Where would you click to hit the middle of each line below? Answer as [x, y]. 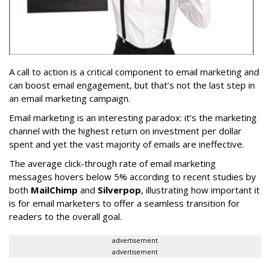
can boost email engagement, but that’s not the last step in [132, 85]
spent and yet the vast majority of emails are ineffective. [129, 144]
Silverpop [119, 190]
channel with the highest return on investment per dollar [125, 131]
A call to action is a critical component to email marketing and [134, 72]
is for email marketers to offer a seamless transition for [124, 203]
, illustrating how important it [200, 190]
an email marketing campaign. [70, 99]
